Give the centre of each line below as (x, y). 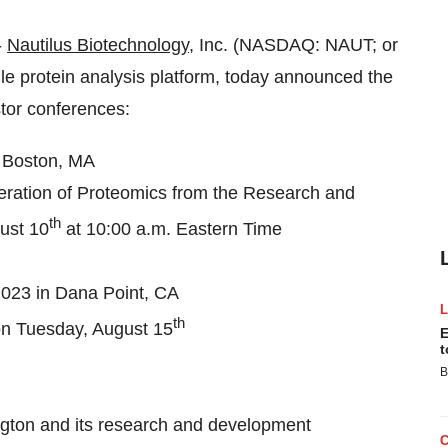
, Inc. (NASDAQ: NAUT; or (293, 45)
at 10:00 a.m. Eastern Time (171, 229)
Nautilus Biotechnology (98, 45)
